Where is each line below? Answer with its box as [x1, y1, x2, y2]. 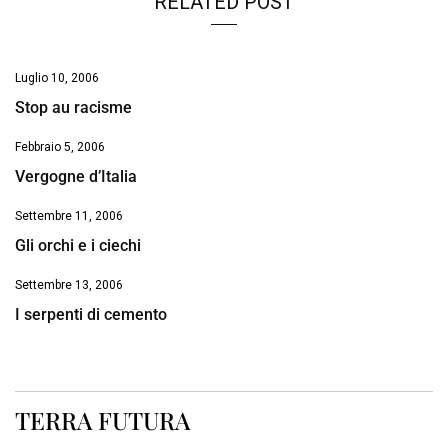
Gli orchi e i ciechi [15, 236, 141, 256]
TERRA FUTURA [15, 404, 190, 437]
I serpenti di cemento [15, 305, 167, 325]
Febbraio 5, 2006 [15, 140, 105, 155]
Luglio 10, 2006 [15, 71, 99, 86]
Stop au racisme [15, 98, 132, 118]
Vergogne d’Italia [15, 167, 137, 187]
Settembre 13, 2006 [15, 278, 123, 293]
